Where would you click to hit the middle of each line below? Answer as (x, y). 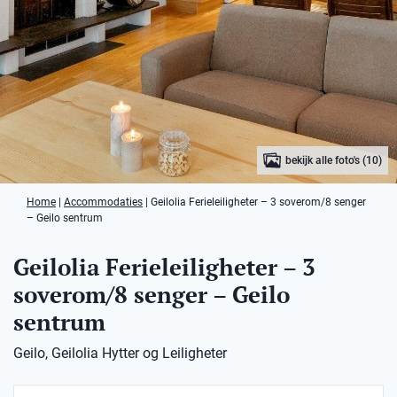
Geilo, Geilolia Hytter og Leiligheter (120, 353)
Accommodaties (103, 202)
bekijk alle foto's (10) (334, 160)
